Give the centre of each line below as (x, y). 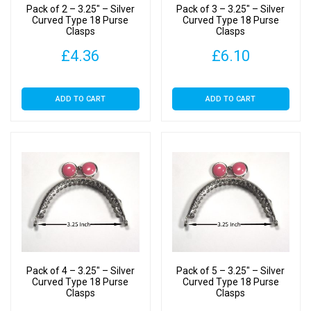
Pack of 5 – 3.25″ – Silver (231, 271)
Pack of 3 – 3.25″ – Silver (231, 9)
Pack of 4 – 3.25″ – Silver (80, 271)
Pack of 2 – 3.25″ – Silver (80, 9)
